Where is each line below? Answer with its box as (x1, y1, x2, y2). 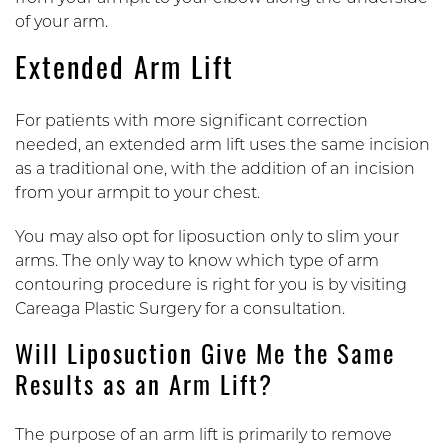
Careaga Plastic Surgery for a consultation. (15, 301, 349, 318)
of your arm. (15, 14, 112, 31)
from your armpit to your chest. (15, 185, 264, 202)
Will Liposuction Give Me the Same (15, 344, 395, 370)
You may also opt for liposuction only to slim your (15, 229, 399, 246)
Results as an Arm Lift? (15, 375, 273, 401)
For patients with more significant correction (15, 113, 368, 130)
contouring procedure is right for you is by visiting (15, 277, 407, 294)
